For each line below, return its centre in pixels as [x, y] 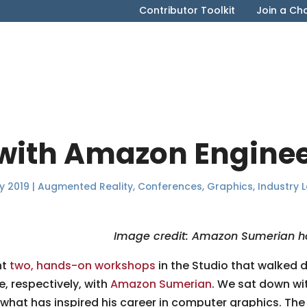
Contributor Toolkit [187, 10]
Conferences [170, 186]
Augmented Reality [85, 186]
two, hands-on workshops [83, 265]
